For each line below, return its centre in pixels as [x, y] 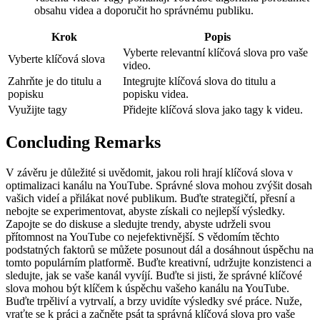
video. [137, 66]
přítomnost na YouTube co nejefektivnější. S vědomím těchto [142, 236]
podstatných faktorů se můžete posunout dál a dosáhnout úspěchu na [160, 249]
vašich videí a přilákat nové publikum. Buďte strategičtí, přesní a [150, 198]
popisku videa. [156, 94]
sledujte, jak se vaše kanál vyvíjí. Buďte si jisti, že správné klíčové [154, 275]
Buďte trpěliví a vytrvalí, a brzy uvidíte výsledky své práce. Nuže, [154, 301]
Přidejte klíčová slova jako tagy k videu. [213, 110]
